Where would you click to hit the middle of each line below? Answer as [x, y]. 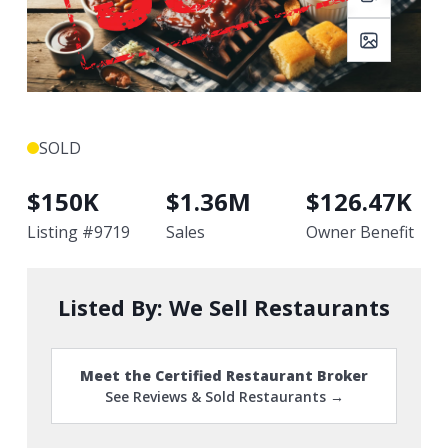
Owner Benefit [359, 232]
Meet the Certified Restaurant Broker [224, 375]
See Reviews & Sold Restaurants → [224, 396]
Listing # [60, 232]
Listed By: [113, 307]
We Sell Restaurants [279, 307]
